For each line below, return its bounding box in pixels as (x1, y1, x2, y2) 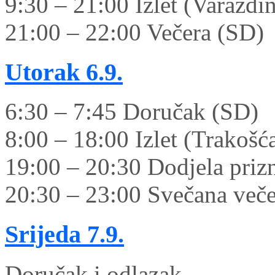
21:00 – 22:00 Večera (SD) (5, 18, 264, 45)
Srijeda (5, 220, 81, 249)
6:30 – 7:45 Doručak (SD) (5, 98, 258, 125)
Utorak (5, 58, 80, 86)
